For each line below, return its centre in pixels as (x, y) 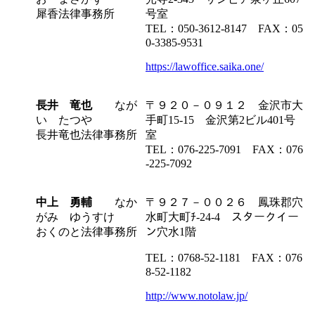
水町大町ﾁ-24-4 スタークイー (222, 217)
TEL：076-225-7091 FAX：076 (224, 149)
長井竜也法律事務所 (86, 134)
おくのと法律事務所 (86, 231)
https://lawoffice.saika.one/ (205, 66)
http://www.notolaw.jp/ (197, 295)
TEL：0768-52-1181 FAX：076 (224, 257)
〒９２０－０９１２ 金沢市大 (224, 105)
